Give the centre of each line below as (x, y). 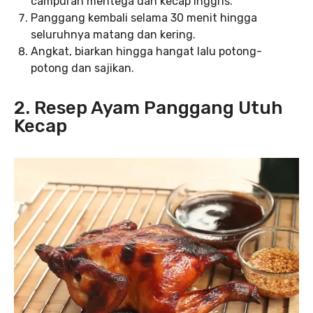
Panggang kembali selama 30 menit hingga (144, 17)
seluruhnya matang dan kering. (113, 34)
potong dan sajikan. (82, 68)
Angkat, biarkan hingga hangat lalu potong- (146, 51)
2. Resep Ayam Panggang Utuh (148, 108)
